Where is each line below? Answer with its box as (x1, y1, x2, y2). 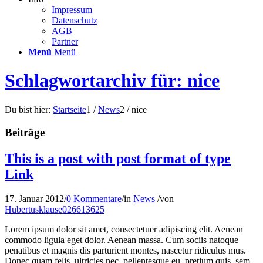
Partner (52, 36, 78, 46)
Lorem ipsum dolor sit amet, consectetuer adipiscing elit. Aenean (5, 224, 243, 235)
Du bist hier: (5, 104, 50, 114)
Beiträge (5, 126, 45, 139)
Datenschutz (52, 15, 97, 25)
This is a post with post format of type (5, 150, 231, 166)
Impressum (52, 5, 92, 15)
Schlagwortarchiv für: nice (5, 70, 220, 92)
